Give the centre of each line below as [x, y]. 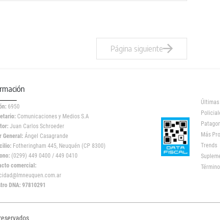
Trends [209, 145]
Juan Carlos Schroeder [37, 126]
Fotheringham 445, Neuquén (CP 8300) [58, 146]
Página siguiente [137, 49]
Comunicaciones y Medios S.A [52, 116]
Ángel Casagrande [46, 136]
